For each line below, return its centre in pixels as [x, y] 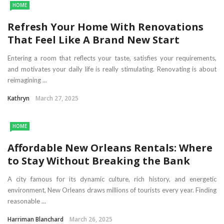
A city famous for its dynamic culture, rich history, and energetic [112, 179]
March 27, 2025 [57, 98]
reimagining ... [27, 80]
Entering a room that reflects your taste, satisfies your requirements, [112, 58]
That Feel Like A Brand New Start [93, 39]
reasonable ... [27, 201]
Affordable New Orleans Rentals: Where [110, 147]
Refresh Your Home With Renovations [105, 26]
